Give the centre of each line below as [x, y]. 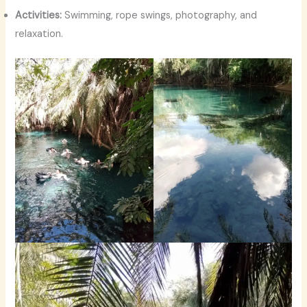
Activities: [39, 16]
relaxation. [39, 34]
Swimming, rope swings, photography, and [160, 16]
